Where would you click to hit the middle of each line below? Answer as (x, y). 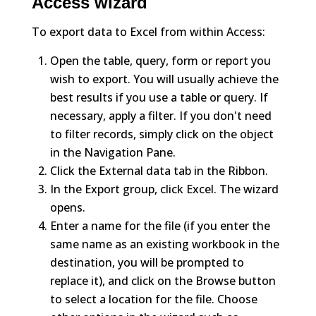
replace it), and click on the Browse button (163, 281)
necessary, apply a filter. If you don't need (160, 116)
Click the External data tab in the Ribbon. (159, 171)
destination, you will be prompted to (147, 263)
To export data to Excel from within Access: (148, 32)
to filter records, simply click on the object (162, 134)
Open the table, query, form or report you (160, 61)
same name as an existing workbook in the (164, 244)
